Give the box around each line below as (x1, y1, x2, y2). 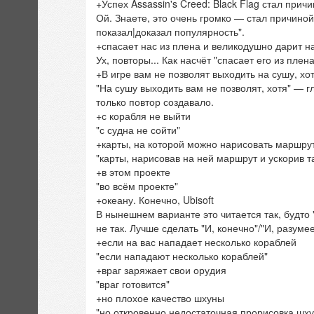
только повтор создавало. (96, 95, 214, 109)
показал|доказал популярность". (96, 25, 245, 39)
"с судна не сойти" (96, 123, 180, 137)
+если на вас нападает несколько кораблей (96, 235, 296, 250)
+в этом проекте (96, 165, 170, 179)
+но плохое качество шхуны (96, 291, 224, 306)
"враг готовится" (96, 277, 170, 292)
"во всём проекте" (96, 179, 178, 193)
